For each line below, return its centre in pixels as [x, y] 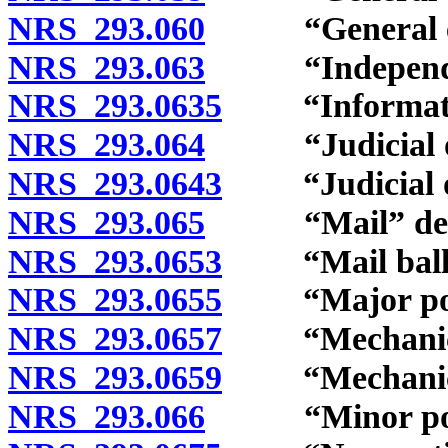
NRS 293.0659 [115, 377]
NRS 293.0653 [115, 261]
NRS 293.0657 [115, 339]
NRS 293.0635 [115, 106]
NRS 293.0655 [115, 300]
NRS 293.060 [106, 28]
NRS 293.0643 [115, 183]
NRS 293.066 [106, 416]
